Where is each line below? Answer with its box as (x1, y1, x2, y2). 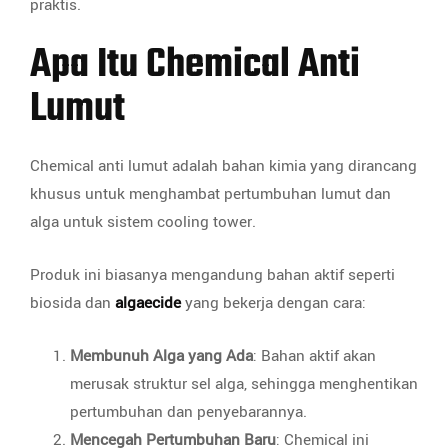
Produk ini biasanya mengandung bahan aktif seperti (30, 263, 395, 286)
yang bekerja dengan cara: (181, 291, 366, 314)
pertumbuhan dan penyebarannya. (70, 400, 307, 423)
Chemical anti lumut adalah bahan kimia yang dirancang (30, 154, 417, 177)
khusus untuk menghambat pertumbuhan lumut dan (30, 182, 391, 205)
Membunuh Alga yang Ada (70, 344, 253, 367)
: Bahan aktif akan (253, 344, 376, 367)
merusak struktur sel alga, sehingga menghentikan (70, 372, 418, 395)
